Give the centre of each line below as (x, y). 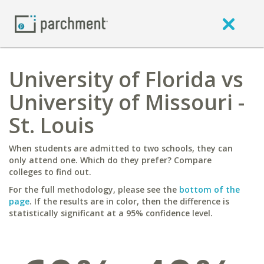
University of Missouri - (127, 102)
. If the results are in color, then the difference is (129, 201)
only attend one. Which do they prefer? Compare (110, 160)
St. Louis (52, 125)
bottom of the (209, 189)
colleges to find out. (50, 172)
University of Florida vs (126, 79)
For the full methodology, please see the (94, 189)
